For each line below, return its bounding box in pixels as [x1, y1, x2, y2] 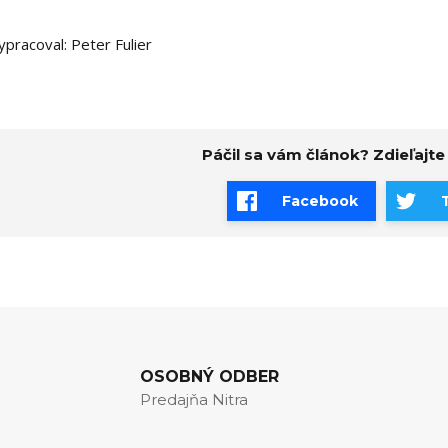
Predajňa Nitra [140, 390, 248, 410]
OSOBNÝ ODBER [140, 367, 279, 387]
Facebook [282, 192, 359, 211]
